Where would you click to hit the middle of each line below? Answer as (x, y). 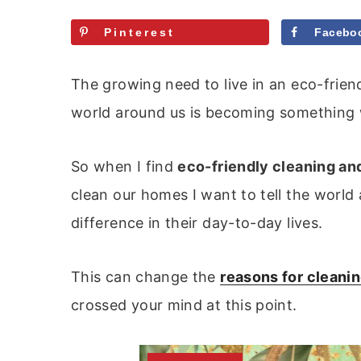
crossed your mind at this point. (184, 305)
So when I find (124, 167)
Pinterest (139, 32)
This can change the (146, 277)
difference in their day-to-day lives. (197, 223)
